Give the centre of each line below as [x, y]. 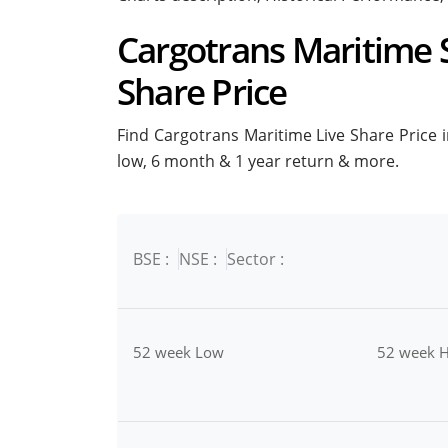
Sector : [255, 259]
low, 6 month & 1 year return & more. [258, 161]
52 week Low [178, 352]
